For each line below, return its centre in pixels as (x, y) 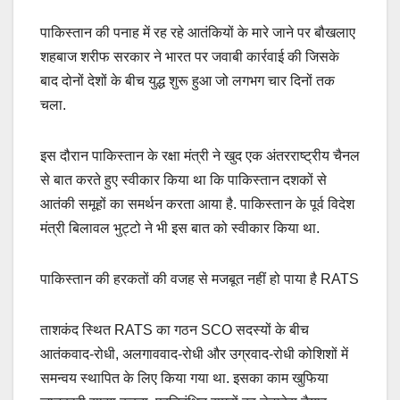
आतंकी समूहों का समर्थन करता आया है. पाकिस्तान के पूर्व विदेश (197, 204)
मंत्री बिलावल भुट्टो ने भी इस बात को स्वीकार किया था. (180, 229)
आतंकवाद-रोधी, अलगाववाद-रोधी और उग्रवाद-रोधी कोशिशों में (194, 354)
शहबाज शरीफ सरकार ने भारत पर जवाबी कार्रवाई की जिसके (190, 57)
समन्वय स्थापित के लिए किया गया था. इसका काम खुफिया (184, 379)
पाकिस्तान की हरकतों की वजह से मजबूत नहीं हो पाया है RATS (200, 279)
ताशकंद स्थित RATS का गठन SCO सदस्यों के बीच (175, 330)
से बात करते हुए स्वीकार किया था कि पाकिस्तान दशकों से (183, 180)
